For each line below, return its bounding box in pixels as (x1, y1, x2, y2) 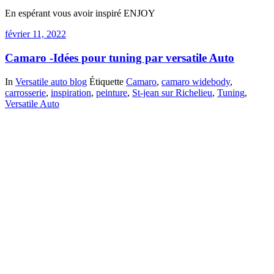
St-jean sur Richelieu (132, 87, 212, 98)
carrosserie (5, 87, 46, 98)
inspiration (51, 87, 91, 98)
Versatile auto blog (15, 76, 87, 87)
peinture (96, 87, 127, 98)
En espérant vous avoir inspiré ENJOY (5, 8, 155, 19)
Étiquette (89, 76, 126, 87)
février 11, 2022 (5, 29, 66, 40)
